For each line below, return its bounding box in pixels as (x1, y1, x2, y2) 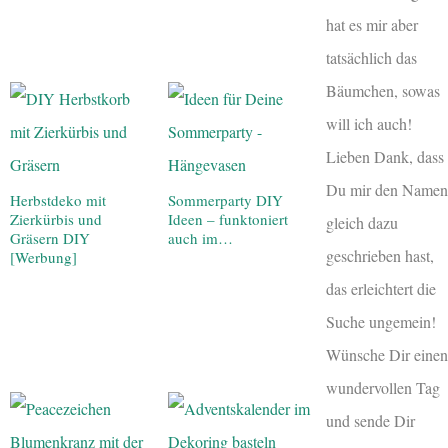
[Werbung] (10, 246, 77, 267)
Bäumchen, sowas (326, 79, 440, 101)
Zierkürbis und (10, 208, 102, 229)
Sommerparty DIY (168, 189, 283, 210)
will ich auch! (326, 112, 412, 134)
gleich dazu (326, 211, 398, 233)
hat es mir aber (326, 13, 418, 35)
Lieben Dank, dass (326, 145, 444, 167)
